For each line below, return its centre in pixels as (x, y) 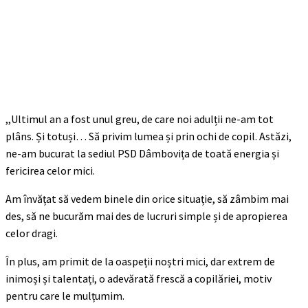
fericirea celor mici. (50, 170)
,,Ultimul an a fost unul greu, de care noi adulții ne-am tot (140, 119)
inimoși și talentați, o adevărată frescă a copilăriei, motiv (139, 278)
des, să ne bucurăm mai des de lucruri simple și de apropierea (146, 216)
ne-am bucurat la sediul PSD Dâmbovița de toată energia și (142, 153)
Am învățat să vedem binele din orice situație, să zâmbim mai (147, 198)
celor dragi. (32, 233)
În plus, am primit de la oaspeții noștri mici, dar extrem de (140, 261)
